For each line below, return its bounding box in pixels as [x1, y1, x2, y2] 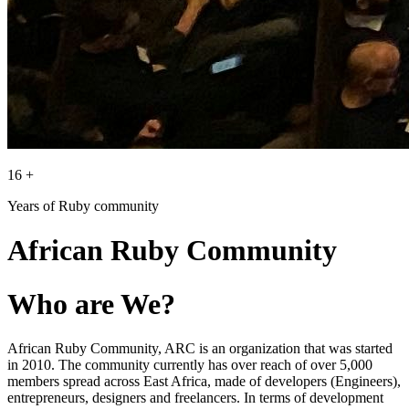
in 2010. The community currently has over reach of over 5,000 [7, 357, 372, 373]
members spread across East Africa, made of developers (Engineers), [7, 373, 401, 390]
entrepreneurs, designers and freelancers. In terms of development [7, 390, 383, 406]
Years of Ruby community [7, 197, 159, 214]
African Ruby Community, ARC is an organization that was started [7, 341, 393, 357]
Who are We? [7, 287, 175, 320]
